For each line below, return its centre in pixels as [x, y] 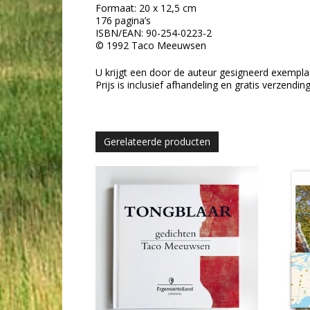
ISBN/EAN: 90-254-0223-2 [154, 33]
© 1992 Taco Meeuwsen [151, 46]
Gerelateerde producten [157, 142]
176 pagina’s [123, 21]
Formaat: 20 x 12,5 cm [146, 8]
